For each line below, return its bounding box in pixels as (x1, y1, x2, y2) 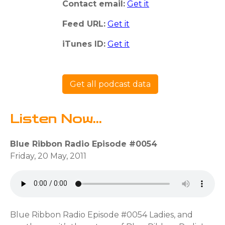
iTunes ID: (62, 39, 105, 49)
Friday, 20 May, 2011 (10, 151, 86, 161)
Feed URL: (62, 19, 105, 29)
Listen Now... (10, 111, 102, 126)
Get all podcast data (70, 79, 151, 89)
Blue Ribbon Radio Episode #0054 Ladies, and (10, 209, 193, 219)
